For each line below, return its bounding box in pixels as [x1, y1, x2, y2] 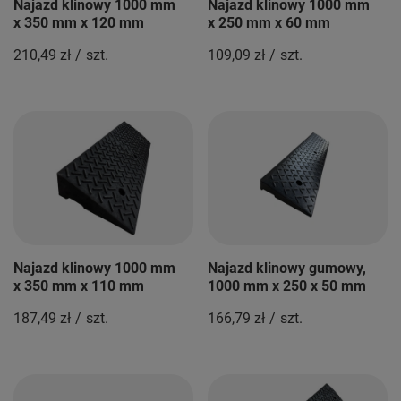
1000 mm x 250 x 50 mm [208, 277, 366, 294]
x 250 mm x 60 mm [208, 14, 330, 31]
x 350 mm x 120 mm [13, 14, 144, 31]
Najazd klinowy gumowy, [208, 260, 366, 277]
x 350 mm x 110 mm [13, 277, 144, 294]
